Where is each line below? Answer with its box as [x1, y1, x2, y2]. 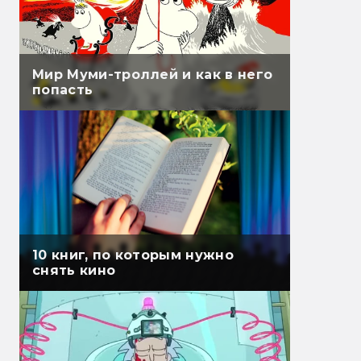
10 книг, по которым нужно [32, 247, 234, 263]
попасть [32, 82, 93, 98]
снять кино [32, 263, 116, 279]
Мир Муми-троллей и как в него [32, 67, 273, 83]
